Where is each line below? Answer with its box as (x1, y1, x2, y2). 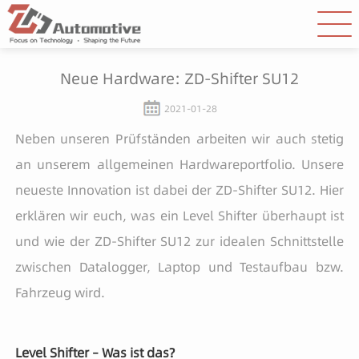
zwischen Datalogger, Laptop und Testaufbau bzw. (14, 257, 345, 276)
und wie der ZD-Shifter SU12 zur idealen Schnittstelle (14, 232, 345, 250)
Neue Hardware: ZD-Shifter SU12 (60, 67, 299, 89)
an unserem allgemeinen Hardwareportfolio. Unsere (14, 155, 345, 173)
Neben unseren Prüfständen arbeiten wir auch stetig (14, 129, 345, 147)
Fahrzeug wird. (14, 283, 105, 301)
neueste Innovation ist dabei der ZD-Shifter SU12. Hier (14, 180, 345, 199)
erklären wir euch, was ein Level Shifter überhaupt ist (14, 206, 345, 224)
